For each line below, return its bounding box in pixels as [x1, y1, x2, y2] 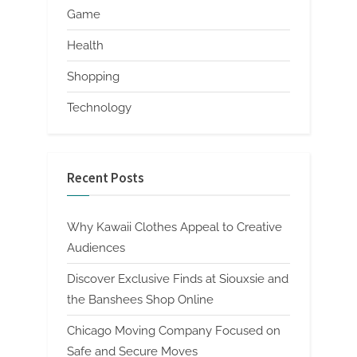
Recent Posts [67, 170, 143, 187]
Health [67, 37, 104, 53]
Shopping [67, 69, 120, 84]
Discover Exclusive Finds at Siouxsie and [67, 271, 288, 286]
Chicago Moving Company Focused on [67, 323, 280, 338]
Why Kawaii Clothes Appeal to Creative [67, 219, 282, 234]
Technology [67, 100, 131, 116]
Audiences [67, 240, 125, 255]
